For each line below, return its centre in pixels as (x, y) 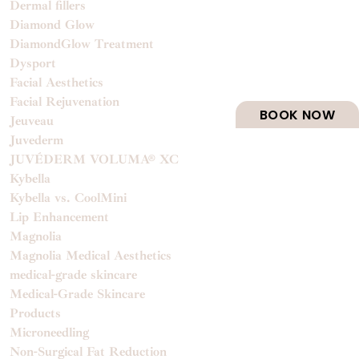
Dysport (33, 63)
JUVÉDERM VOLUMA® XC (95, 159)
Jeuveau (32, 121)
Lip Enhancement (60, 217)
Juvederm (37, 140)
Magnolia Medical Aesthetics (91, 255)
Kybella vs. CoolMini (69, 198)
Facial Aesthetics (57, 82)
